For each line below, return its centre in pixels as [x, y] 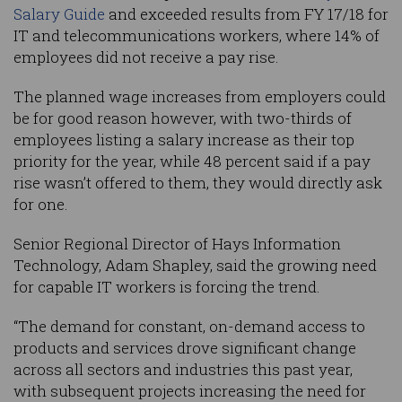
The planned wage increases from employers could [200, 97]
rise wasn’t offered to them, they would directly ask [198, 183]
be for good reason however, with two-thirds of [183, 118]
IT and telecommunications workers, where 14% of [197, 36]
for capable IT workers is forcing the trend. [167, 287]
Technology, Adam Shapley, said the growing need [195, 266]
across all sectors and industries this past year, [183, 370]
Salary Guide [59, 14]
